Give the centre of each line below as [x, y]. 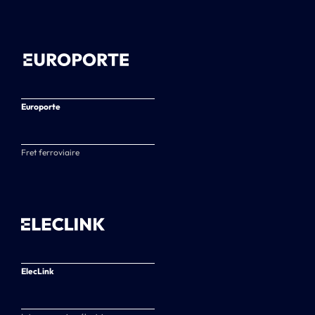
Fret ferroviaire [50, 152]
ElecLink [38, 271]
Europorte [41, 106]
